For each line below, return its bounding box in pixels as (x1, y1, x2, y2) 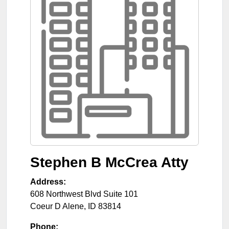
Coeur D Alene (30, 201, 84, 211)
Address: (30, 177, 66, 186)
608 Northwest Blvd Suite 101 (30, 189, 138, 198)
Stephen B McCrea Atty (30, 154, 189, 170)
